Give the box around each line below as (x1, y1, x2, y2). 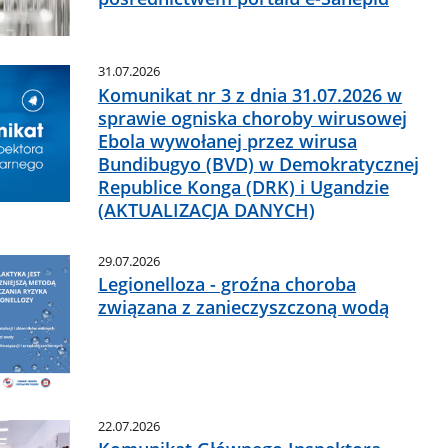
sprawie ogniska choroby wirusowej (98, 105, 408, 130)
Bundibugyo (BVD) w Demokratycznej (98, 151, 420, 176)
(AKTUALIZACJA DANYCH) (98, 197, 316, 222)
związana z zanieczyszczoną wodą (98, 294, 390, 319)
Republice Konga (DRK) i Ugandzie (98, 174, 390, 199)
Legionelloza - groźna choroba (98, 271, 357, 296)
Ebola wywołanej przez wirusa (98, 128, 358, 153)
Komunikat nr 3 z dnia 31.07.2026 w (98, 82, 403, 107)
